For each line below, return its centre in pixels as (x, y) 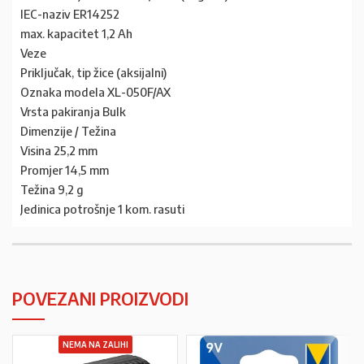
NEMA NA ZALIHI (95, 345)
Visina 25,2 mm (59, 151)
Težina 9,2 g (52, 190)
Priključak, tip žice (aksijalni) (93, 73)
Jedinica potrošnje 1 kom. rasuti (102, 209)
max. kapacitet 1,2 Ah (76, 34)
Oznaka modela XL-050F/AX (95, 92)
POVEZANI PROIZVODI (100, 299)
